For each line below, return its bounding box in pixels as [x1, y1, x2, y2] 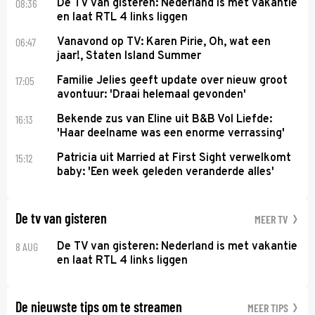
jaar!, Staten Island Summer [57, 49, 202, 63]
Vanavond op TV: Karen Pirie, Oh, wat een [57, 34, 271, 49]
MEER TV [255, 212, 290, 226]
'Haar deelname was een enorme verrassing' [57, 126, 285, 141]
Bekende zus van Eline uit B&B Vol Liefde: [57, 112, 273, 127]
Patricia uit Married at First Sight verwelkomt [57, 150, 292, 165]
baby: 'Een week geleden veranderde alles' [57, 165, 275, 179]
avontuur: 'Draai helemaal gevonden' [57, 87, 247, 102]
